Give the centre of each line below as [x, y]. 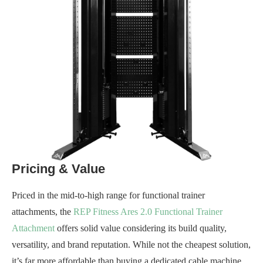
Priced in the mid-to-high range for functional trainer [108, 195]
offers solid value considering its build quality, [141, 228]
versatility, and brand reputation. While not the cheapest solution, [131, 245]
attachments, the [43, 212]
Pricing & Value [58, 169]
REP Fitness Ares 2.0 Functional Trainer [148, 212]
